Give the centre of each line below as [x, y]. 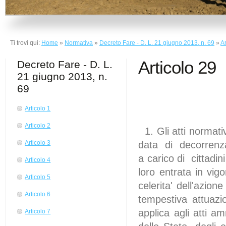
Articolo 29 [177, 68]
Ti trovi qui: [26, 43]
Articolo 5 [38, 177]
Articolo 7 [38, 212]
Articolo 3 [38, 143]
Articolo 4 [38, 160]
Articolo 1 [38, 109]
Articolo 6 [38, 194]
